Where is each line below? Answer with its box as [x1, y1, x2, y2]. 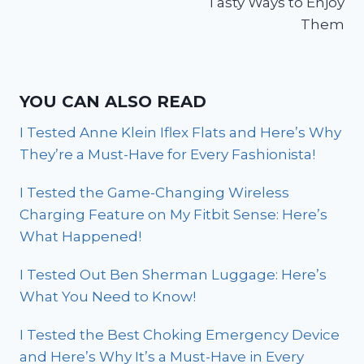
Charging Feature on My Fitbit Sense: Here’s [19, 206, 327, 223]
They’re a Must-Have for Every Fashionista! [19, 146, 315, 163]
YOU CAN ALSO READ [19, 92, 206, 112]
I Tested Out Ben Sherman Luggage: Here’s [19, 266, 327, 284]
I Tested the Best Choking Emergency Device [19, 327, 340, 344]
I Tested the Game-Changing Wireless [19, 184, 289, 201]
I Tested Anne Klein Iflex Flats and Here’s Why [19, 124, 341, 141]
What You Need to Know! [19, 288, 196, 305]
